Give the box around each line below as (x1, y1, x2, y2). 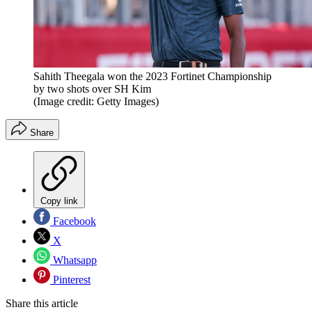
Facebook (50, 215, 96, 228)
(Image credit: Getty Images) (33, 95, 159, 108)
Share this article (6, 297, 78, 310)
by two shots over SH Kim (33, 83, 151, 95)
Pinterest (50, 274, 91, 286)
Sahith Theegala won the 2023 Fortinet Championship (33, 70, 272, 83)
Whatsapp (50, 254, 97, 267)
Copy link (40, 196, 78, 207)
